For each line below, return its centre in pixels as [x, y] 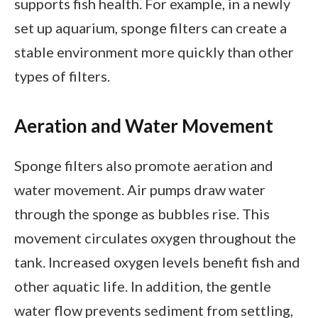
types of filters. [62, 76]
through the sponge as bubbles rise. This [142, 213]
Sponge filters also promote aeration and [144, 165]
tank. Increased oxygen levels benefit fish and [157, 262]
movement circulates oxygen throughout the [155, 237]
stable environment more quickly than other [154, 51]
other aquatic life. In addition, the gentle [143, 286]
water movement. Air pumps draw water [140, 189]
